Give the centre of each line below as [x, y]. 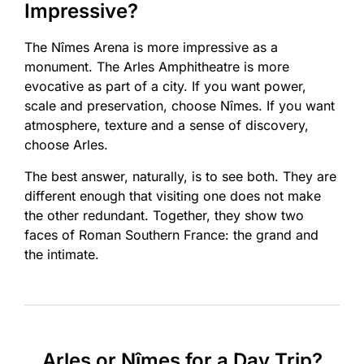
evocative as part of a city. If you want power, [165, 87]
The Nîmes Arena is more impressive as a [151, 48]
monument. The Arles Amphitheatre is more [157, 67]
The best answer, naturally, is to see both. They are [180, 176]
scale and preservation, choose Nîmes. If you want [180, 106]
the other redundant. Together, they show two [164, 215]
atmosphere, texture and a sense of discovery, [167, 126]
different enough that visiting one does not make [173, 195]
